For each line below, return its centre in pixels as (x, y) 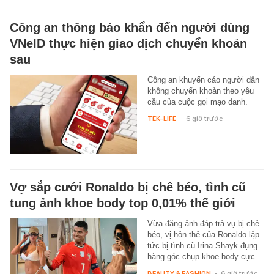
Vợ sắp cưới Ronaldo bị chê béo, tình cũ (128, 187)
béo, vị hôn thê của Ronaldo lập (203, 234)
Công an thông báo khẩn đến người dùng (130, 27)
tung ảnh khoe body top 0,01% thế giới (123, 203)
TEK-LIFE (161, 118)
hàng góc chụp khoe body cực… (205, 256)
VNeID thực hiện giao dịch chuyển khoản (128, 43)
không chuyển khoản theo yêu (200, 91)
